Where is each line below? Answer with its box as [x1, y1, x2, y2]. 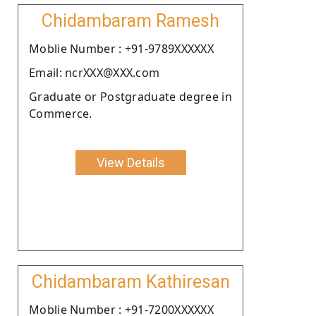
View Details [96, 154, 165, 170]
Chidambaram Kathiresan [31, 271, 230, 292]
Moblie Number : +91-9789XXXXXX [29, 40, 214, 56]
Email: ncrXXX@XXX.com [29, 64, 160, 80]
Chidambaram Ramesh [42, 10, 219, 31]
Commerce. [29, 105, 92, 121]
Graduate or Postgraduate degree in [29, 88, 232, 104]
